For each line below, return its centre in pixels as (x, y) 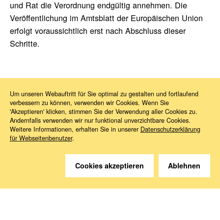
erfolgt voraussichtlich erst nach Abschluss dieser (97, 30)
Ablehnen (184, 166)
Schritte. (25, 43)
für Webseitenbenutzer (41, 138)
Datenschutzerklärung (170, 129)
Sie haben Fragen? (68, 191)
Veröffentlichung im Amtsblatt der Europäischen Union (106, 17)
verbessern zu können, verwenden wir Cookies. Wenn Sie (89, 103)
